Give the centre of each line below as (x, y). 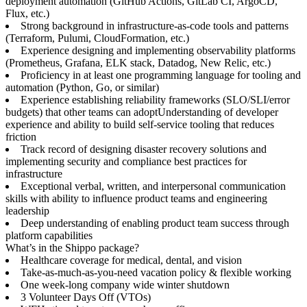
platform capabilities (49, 235)
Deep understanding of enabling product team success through (155, 223)
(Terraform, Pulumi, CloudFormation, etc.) (97, 38)
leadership (27, 211)
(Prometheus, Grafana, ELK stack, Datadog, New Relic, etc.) (138, 63)
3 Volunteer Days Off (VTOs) (86, 297)
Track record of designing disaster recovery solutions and (144, 149)
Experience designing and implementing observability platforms (158, 50)
